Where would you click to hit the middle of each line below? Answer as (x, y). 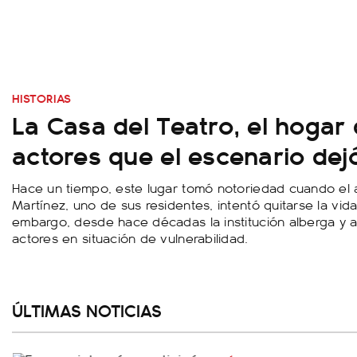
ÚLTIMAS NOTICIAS (87, 310)
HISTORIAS (41, 98)
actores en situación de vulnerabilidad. (130, 237)
